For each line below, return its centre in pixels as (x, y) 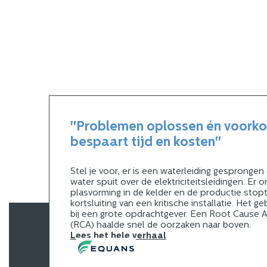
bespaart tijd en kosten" (146, 143)
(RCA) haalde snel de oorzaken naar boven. (161, 226)
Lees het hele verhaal (118, 237)
